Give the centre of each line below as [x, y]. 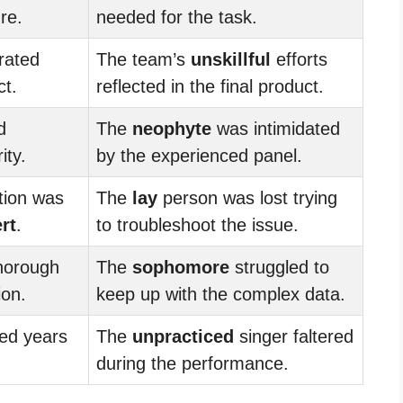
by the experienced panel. [199, 155]
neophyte [172, 128]
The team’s [143, 59]
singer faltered [294, 336]
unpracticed [183, 336]
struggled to [279, 267]
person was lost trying [247, 197]
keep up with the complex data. [221, 294]
